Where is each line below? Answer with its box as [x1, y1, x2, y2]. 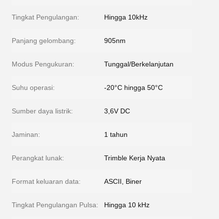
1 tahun [104, 131, 128, 138]
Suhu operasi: [12, 84, 55, 91]
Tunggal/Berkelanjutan [104, 60, 174, 68]
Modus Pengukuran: [12, 60, 74, 68]
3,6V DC [104, 107, 130, 115]
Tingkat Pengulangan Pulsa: [12, 201, 98, 209]
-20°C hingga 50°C [104, 84, 163, 91]
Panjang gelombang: [12, 37, 76, 44]
